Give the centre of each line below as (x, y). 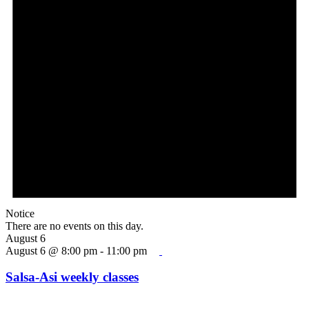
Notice (20, 213)
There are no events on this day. (74, 226)
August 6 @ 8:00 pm (51, 250)
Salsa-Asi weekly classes (72, 277)
